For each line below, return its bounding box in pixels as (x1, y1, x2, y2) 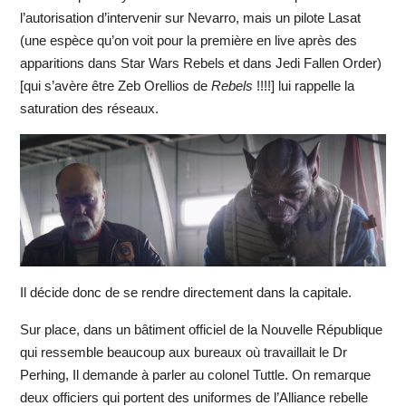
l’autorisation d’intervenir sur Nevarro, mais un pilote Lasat (19, 10, 361, 26)
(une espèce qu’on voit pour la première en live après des (19, 33, 357, 49)
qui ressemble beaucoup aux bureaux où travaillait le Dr (19, 343, 347, 360)
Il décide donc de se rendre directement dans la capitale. (19, 284, 352, 300)
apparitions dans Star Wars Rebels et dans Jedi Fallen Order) (19, 55, 382, 72)
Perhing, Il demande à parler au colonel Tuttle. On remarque (19, 366, 371, 382)
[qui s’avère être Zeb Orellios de (19, 78, 211, 94)
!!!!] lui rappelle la (252, 78, 354, 94)
